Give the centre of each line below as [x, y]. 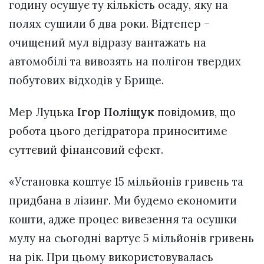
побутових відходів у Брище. [86, 80]
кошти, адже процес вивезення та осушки [123, 220]
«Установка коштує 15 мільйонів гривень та [126, 182]
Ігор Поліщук [117, 112]
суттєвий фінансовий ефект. [86, 150]
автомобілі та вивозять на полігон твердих [125, 61]
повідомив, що [197, 112]
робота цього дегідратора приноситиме [118, 131]
